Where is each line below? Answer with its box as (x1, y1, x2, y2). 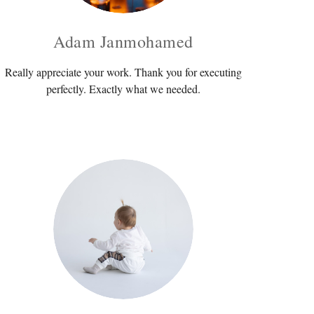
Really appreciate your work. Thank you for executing (5, 64, 242, 79)
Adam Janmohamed (53, 29, 193, 53)
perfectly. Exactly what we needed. (46, 81, 200, 96)
